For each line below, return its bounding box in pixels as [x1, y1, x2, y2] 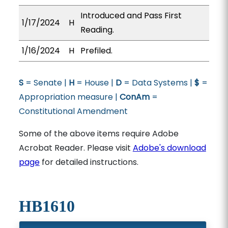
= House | [74, 77, 116, 89]
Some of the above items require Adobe [18, 128, 179, 139]
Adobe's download [132, 142, 206, 154]
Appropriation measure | [18, 91, 120, 103]
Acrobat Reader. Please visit [18, 142, 133, 154]
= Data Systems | [121, 77, 194, 89]
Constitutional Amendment [18, 105, 128, 117]
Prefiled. [80, 45, 112, 56]
